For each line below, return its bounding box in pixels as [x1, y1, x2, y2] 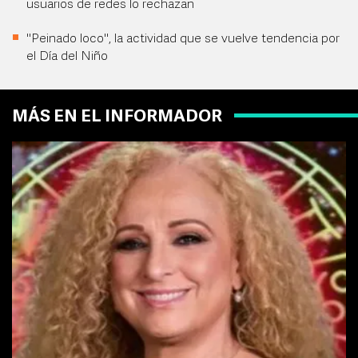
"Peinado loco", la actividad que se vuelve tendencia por [26, 32, 340, 46]
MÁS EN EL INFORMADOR [12, 108, 222, 125]
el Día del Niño [26, 50, 108, 63]
